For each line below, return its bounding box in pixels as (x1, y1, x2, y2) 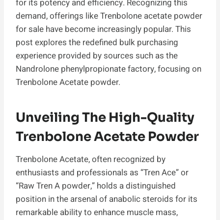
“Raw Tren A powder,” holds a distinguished (16, 179, 176, 192)
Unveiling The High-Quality (16, 109, 194, 126)
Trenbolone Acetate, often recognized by (16, 153, 165, 165)
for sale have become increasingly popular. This (16, 23, 191, 35)
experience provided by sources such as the (16, 49, 178, 62)
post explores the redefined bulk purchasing (16, 36, 178, 49)
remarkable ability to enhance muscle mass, (16, 206, 178, 219)
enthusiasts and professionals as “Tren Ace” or (16, 166, 189, 179)
